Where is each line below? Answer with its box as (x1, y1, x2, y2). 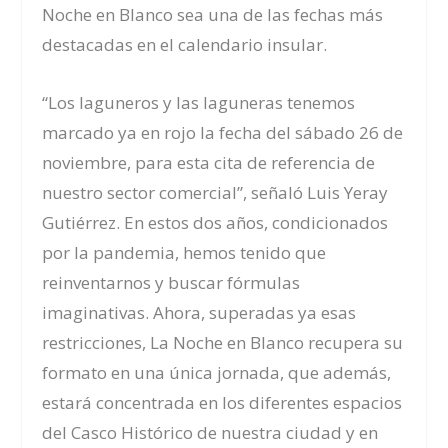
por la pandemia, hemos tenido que (42, 240, 327, 264)
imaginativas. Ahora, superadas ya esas (42, 300, 357, 324)
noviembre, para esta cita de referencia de (42, 150, 376, 174)
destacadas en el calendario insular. (42, 33, 328, 57)
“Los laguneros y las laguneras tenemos (42, 90, 356, 114)
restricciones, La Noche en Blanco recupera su (42, 330, 404, 354)
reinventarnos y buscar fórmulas (42, 270, 301, 294)
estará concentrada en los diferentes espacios (42, 390, 403, 414)
